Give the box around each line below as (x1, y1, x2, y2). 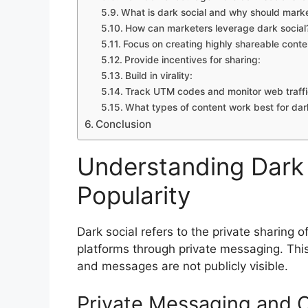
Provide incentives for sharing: (124, 54, 261, 65)
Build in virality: (124, 69, 192, 81)
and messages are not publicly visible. (77, 258, 288, 273)
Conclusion (96, 117, 152, 131)
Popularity (77, 180, 190, 210)
